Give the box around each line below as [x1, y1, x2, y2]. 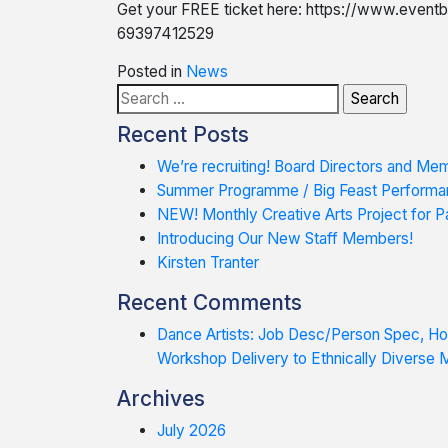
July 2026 [157, 421, 226, 440]
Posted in [117, 62, 186, 81]
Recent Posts [117, 122, 249, 147]
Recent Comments [117, 290, 302, 315]
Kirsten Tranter [157, 253, 259, 272]
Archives [117, 386, 205, 411]
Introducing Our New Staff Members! [157, 229, 413, 248]
